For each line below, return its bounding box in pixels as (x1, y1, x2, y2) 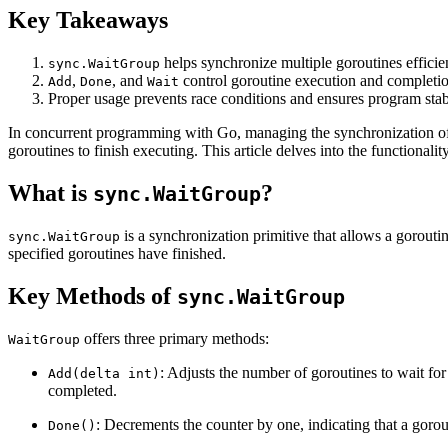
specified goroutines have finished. (8, 244, 226, 262)
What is (8, 179, 93, 206)
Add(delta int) (48, 365, 160, 381)
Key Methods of (8, 282, 177, 309)
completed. (48, 381, 117, 399)
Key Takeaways (8, 7, 168, 34)
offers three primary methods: (80, 329, 269, 347)
